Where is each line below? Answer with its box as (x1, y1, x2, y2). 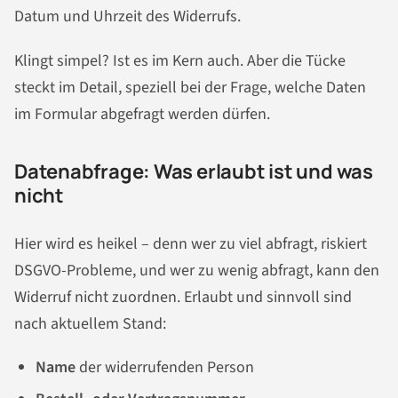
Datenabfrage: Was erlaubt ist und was (14, 158, 373, 186)
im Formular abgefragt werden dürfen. (14, 103, 270, 126)
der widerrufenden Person (76, 356, 254, 379)
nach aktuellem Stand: (14, 312, 166, 335)
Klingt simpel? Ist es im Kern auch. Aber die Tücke (14, 50, 346, 73)
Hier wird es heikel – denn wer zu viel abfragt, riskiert (14, 232, 367, 255)
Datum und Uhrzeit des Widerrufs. (14, 5, 241, 28)
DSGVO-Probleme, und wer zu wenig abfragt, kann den (14, 259, 379, 282)
